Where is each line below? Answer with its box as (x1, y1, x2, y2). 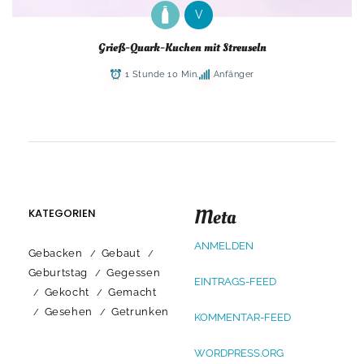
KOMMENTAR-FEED (193, 310, 291, 323)
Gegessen (106, 266, 161, 279)
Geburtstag (28, 266, 88, 279)
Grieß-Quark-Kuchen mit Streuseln (97, 39, 266, 55)
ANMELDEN (193, 239, 253, 252)
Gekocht (44, 285, 90, 298)
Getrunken (111, 305, 169, 318)
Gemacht (108, 285, 157, 298)
